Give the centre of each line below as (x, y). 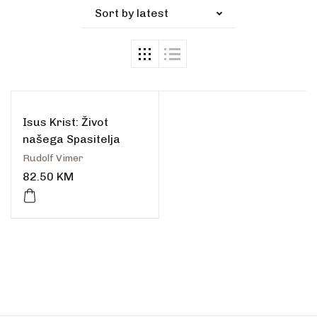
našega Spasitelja (71, 139)
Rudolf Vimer (53, 158)
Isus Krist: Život (65, 122)
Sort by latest (132, 13)
